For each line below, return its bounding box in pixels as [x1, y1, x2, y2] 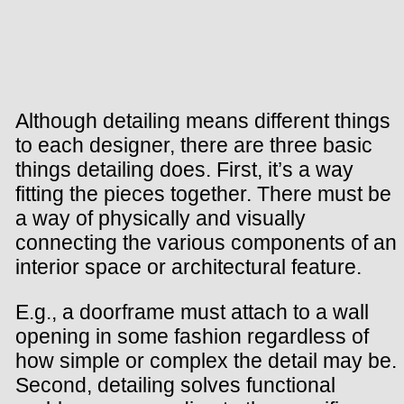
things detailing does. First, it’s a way [15, 157, 353, 181]
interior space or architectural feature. [15, 254, 362, 279]
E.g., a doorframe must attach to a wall [15, 299, 369, 324]
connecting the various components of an [15, 230, 397, 254]
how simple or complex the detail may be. [15, 348, 397, 372]
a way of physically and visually [15, 206, 306, 230]
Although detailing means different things [15, 108, 390, 133]
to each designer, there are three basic [15, 133, 372, 157]
